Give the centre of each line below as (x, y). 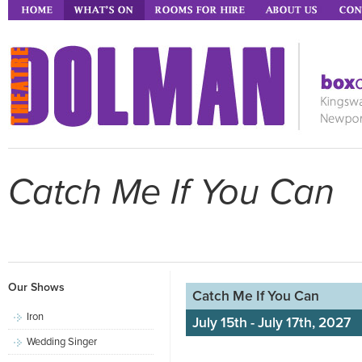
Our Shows (36, 287)
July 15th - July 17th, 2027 (271, 323)
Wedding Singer (62, 342)
